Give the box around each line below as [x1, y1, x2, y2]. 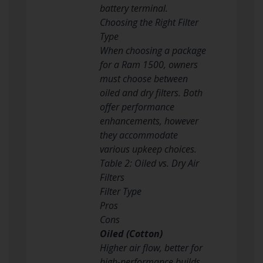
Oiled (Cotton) [99, 227, 163, 240]
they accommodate [99, 128, 178, 141]
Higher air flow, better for [99, 241, 203, 254]
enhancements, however [99, 114, 198, 127]
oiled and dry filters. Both [99, 86, 203, 99]
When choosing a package [99, 43, 206, 57]
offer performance [99, 100, 174, 113]
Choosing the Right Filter [99, 15, 198, 29]
